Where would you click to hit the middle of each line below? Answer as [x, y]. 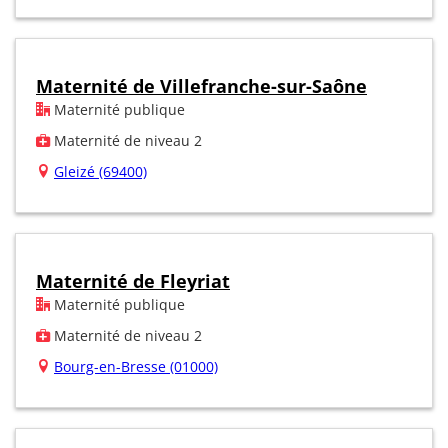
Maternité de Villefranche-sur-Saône [201, 85]
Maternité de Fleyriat [133, 280]
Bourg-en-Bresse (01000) [136, 366]
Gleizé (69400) [100, 171]
